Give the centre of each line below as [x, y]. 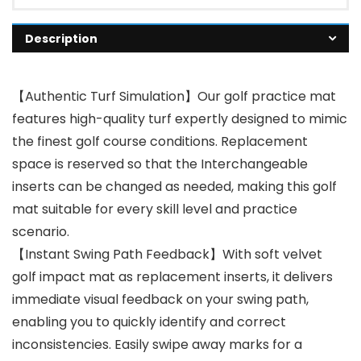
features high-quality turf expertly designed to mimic [180, 118]
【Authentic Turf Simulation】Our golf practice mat [174, 96]
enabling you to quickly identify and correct [149, 322]
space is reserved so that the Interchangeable [160, 164]
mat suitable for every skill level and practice [155, 209]
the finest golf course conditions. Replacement [160, 141]
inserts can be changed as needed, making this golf [174, 186]
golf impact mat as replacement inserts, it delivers [172, 276]
